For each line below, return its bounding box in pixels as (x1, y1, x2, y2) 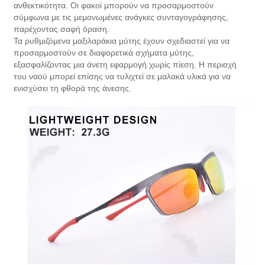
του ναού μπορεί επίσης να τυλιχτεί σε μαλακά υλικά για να (14, 71, 231, 81)
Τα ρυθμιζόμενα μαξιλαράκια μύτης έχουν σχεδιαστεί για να (14, 35, 230, 46)
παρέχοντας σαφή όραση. (14, 24, 110, 34)
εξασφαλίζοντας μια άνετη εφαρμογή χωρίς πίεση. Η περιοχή (14, 59, 237, 69)
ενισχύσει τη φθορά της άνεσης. (14, 83, 132, 93)
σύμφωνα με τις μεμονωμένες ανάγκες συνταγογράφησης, (14, 12, 229, 22)
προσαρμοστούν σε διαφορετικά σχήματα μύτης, (14, 47, 195, 57)
